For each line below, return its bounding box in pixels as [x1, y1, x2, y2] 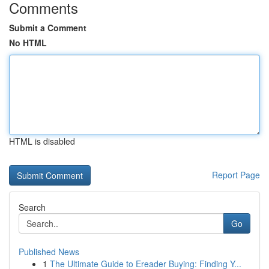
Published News [19, 246, 79, 258]
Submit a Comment [9, 22, 86, 34]
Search [19, 201, 46, 213]
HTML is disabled [9, 135, 75, 147]
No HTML [9, 37, 47, 49]
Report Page [212, 169, 260, 181]
